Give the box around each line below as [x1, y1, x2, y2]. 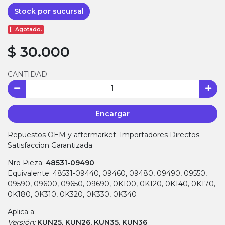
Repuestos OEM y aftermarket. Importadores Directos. [8, 130, 201, 140]
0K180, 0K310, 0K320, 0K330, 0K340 [8, 190, 137, 199]
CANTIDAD [8, 70, 47, 79]
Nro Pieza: [8, 158, 46, 168]
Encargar [95, 108, 130, 118]
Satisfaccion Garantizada [8, 141, 92, 150]
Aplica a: [8, 207, 36, 217]
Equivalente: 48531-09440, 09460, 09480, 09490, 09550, [8, 169, 207, 178]
